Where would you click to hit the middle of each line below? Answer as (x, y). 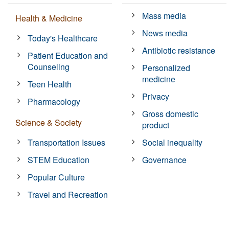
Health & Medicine (49, 18)
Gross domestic (170, 113)
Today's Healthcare (63, 38)
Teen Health (50, 84)
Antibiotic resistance (179, 50)
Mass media (164, 15)
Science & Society (49, 122)
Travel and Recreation (68, 194)
